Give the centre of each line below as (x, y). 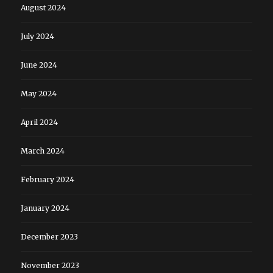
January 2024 (45, 208)
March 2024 (42, 151)
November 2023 (50, 266)
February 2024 (47, 180)
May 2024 (38, 94)
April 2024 (39, 122)
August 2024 (43, 8)
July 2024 (37, 37)
